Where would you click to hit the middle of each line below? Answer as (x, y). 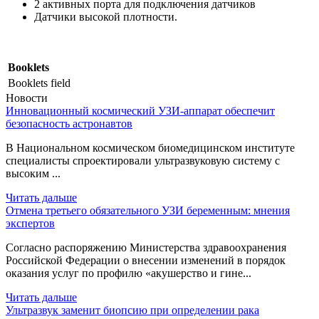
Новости (27, 98)
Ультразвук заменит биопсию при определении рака (132, 310)
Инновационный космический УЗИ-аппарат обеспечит (140, 110)
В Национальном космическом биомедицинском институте (150, 147)
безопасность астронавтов (69, 123)
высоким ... (33, 173)
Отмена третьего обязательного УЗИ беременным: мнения (148, 210)
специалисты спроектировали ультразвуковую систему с (143, 160)
